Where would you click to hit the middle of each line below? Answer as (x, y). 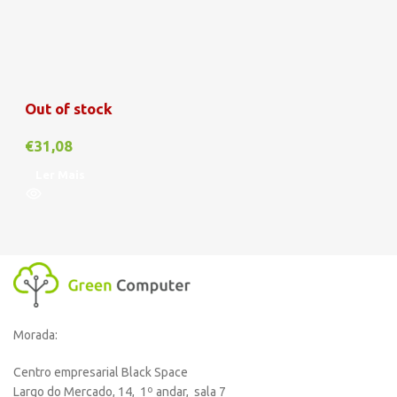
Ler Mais (60, 175)
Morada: (35, 335)
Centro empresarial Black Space (101, 373)
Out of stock (69, 109)
